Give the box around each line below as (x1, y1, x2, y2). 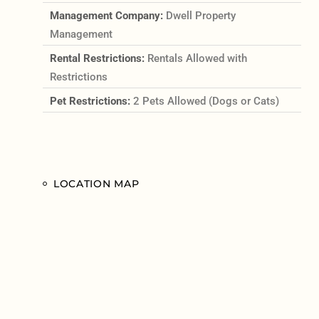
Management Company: (49, 9, 166, 22)
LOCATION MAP (53, 177, 140, 190)
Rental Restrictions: (49, 51, 147, 65)
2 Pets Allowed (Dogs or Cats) (132, 94, 279, 108)
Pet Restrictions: (49, 94, 133, 108)
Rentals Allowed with (147, 51, 247, 65)
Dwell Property (165, 9, 236, 22)
